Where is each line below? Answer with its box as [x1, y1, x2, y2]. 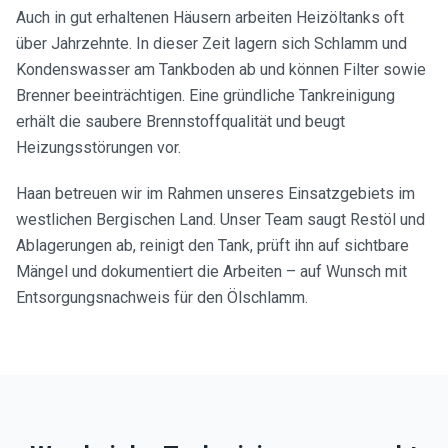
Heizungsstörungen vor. [16, 138, 181, 157]
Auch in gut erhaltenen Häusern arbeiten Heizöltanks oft [16, 8, 404, 27]
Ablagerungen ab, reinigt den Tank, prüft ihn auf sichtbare [16, 236, 409, 255]
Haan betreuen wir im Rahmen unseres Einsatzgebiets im [16, 184, 415, 203]
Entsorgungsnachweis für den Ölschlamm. [16, 288, 308, 307]
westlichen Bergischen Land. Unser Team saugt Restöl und [16, 210, 425, 229]
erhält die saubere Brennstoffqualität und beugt [16, 112, 345, 131]
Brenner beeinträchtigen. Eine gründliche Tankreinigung [16, 86, 395, 105]
